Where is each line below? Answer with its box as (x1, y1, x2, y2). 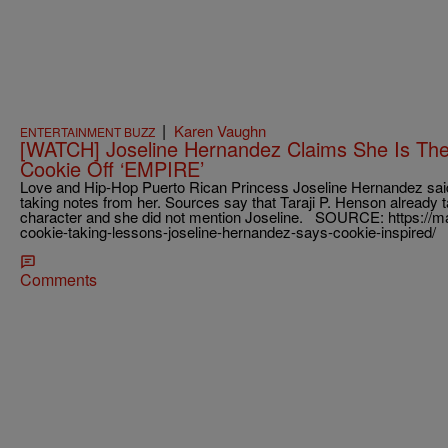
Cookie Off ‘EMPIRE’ (20, 154, 204, 184)
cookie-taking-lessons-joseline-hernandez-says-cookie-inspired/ (20, 221, 436, 243)
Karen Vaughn (174, 120, 266, 142)
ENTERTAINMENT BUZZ (20, 123, 155, 141)
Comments (20, 268, 97, 292)
